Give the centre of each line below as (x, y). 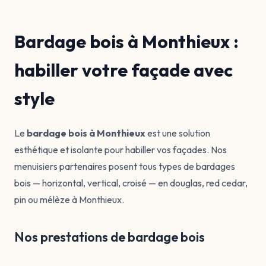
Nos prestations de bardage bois (110, 237)
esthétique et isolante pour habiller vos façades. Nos (121, 150)
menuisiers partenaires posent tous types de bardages (125, 166)
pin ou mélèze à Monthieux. (69, 199)
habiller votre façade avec (123, 70)
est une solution (178, 133)
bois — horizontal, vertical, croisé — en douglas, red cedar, (131, 183)
